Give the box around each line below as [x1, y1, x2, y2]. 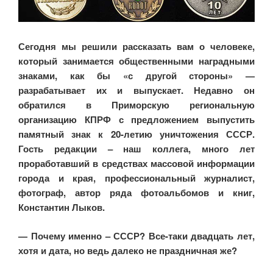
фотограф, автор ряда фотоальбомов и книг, [18, 186, 255, 200]
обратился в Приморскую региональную [18, 98, 255, 112]
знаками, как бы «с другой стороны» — [18, 69, 255, 83]
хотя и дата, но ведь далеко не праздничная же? [18, 243, 237, 257]
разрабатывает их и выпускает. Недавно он [18, 83, 255, 97]
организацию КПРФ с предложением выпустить [18, 113, 255, 127]
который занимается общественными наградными [18, 54, 255, 68]
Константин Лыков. [18, 200, 105, 214]
